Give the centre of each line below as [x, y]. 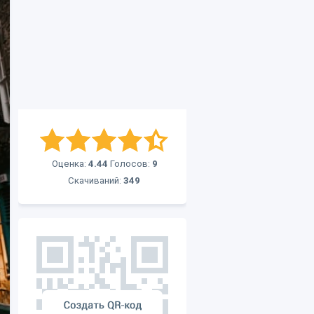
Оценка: [70, 164]
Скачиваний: [96, 180]
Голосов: [130, 164]
